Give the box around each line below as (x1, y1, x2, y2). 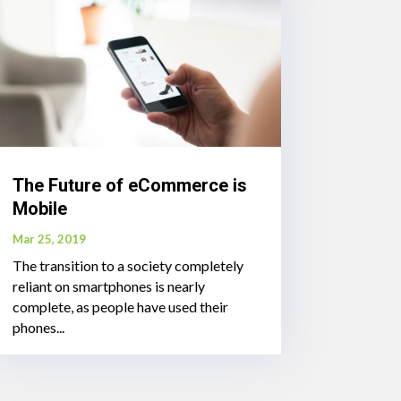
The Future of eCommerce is (12, 175, 247, 197)
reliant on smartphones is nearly (12, 277, 205, 295)
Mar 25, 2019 (12, 232, 86, 247)
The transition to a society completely (12, 257, 243, 275)
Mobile (12, 198, 67, 220)
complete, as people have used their (12, 298, 228, 316)
